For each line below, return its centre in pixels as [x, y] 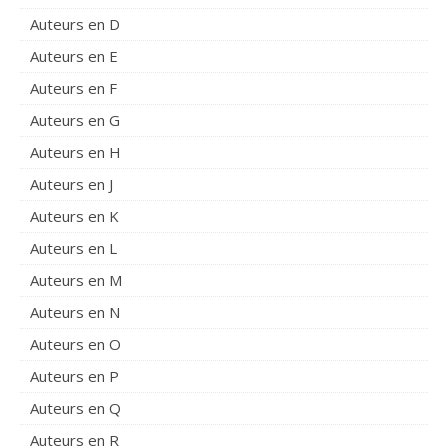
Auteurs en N [75, 312]
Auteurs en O [75, 344]
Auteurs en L [73, 248]
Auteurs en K [74, 216]
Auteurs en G [75, 120]
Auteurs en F [73, 88]
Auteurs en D [75, 24]
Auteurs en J [71, 184]
